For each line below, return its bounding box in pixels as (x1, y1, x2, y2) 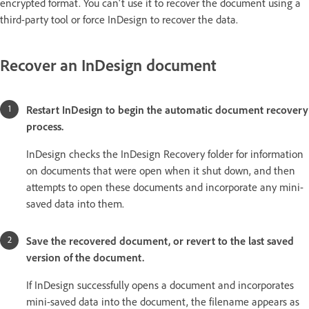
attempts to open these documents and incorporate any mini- (26, 180, 303, 195)
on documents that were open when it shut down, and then (26, 163, 295, 178)
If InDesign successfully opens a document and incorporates (26, 278, 294, 292)
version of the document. (26, 250, 144, 265)
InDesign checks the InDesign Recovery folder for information (26, 147, 303, 161)
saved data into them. (26, 197, 124, 211)
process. (26, 119, 63, 134)
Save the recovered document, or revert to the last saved (26, 234, 294, 248)
